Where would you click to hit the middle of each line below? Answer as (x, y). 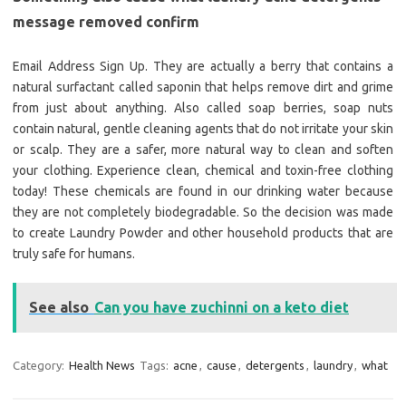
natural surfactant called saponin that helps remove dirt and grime (203, 87)
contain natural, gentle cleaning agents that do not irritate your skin (203, 129)
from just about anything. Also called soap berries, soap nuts (203, 108)
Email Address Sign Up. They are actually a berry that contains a (203, 67)
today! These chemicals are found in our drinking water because (203, 192)
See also (59, 308)
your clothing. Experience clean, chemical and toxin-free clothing (203, 171)
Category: (40, 366)
